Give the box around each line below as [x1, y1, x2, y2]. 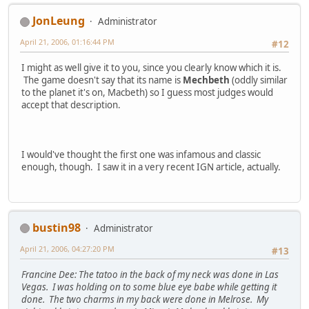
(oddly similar [230, 74, 288, 87]
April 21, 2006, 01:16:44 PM [20, 37, 114, 48]
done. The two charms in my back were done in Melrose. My [21, 293, 268, 306]
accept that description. [21, 99, 121, 112]
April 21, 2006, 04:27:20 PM [20, 243, 114, 254]
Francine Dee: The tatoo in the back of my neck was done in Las [21, 268, 279, 281]
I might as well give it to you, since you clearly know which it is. [21, 61, 281, 74]
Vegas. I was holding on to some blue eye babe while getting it [21, 281, 277, 294]
